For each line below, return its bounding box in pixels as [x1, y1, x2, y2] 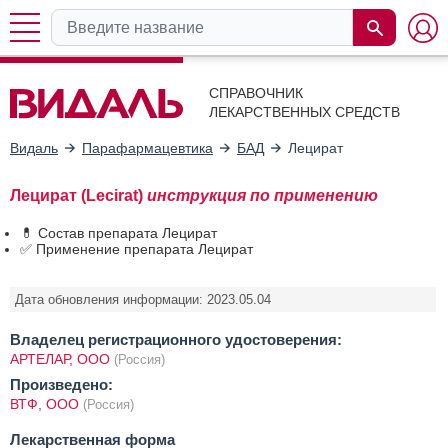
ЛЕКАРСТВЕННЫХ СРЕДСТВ [209, 104, 400, 120]
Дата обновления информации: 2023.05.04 [15, 291, 271, 307]
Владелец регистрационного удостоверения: [10, 330, 342, 348]
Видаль [10, 139, 58, 156]
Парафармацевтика [82, 139, 213, 156]
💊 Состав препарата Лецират [20, 224, 217, 241]
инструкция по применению [147, 186, 378, 204]
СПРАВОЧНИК [209, 85, 303, 101]
